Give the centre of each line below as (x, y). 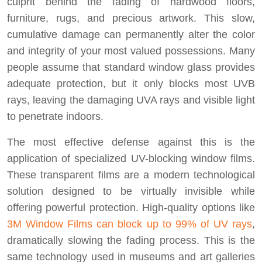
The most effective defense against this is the (131, 142)
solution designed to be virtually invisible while (131, 192)
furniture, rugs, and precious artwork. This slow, (131, 18)
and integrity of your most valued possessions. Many (131, 51)
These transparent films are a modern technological (131, 175)
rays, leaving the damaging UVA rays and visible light (131, 100)
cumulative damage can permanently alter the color (131, 35)
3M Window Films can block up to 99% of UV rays (130, 224)
